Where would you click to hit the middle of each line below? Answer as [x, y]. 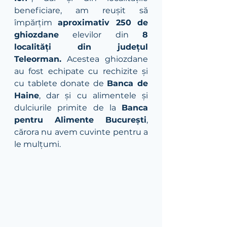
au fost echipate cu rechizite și [81, 71]
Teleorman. [38, 59]
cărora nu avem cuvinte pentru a [81, 132]
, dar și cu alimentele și [93, 96]
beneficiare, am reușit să [81, 10]
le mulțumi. [39, 144]
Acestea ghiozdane [105, 59]
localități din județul [81, 47]
